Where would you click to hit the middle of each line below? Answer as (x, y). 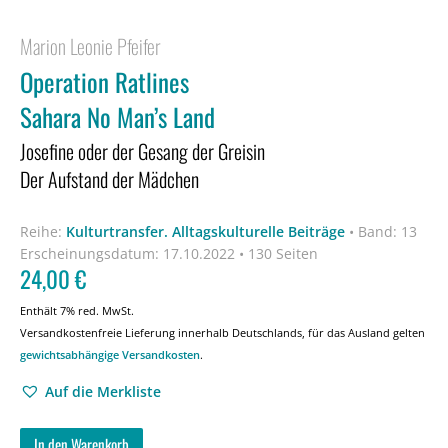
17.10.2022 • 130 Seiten (238, 253)
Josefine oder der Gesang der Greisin (142, 151)
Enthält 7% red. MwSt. (77, 310)
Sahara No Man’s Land (117, 116)
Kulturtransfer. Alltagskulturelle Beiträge (205, 231)
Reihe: (43, 231)
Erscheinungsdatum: (89, 253)
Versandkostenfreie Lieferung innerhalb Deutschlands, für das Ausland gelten (222, 332)
